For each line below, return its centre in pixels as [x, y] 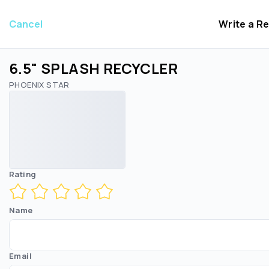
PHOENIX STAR [39, 85]
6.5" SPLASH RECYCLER [93, 68]
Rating [23, 174]
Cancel [26, 24]
